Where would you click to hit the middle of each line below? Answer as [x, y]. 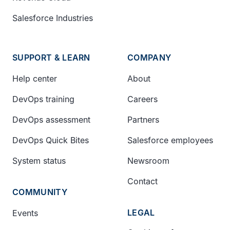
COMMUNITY [40, 192]
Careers [142, 99]
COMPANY [149, 57]
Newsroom [148, 161]
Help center [35, 79]
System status [39, 161]
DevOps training [43, 99]
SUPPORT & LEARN [51, 57]
